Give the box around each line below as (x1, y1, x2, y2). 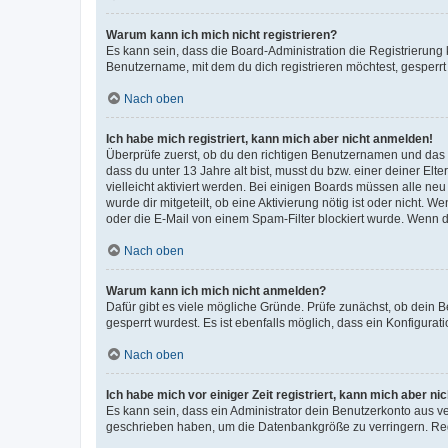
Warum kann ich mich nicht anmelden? (106, 284, 326, 298)
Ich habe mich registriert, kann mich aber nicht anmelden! (106, 132, 433, 146)
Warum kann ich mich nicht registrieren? (106, 28, 337, 42)
